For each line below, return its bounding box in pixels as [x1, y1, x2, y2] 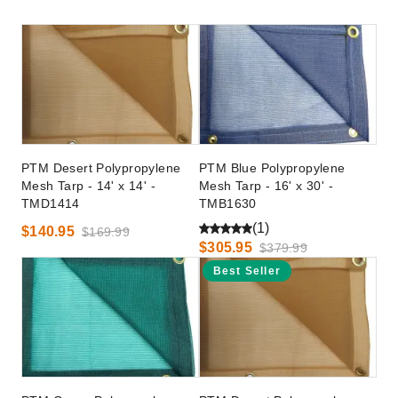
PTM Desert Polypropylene [21, 161, 181, 175]
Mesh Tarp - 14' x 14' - [21, 179, 155, 193]
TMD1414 [21, 196, 80, 211]
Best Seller [212, 265, 282, 277]
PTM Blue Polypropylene [199, 161, 346, 175]
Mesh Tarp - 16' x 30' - [199, 179, 333, 193]
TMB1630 [199, 196, 257, 211]
